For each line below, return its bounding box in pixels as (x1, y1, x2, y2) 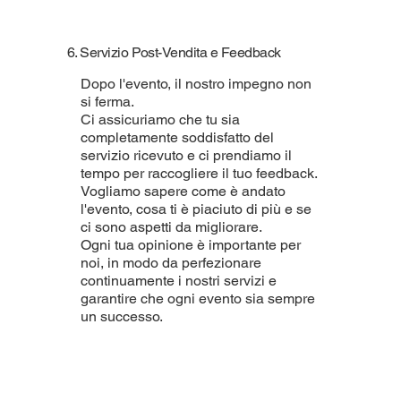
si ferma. (80, 92, 134, 110)
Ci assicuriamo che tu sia (80, 110, 240, 128)
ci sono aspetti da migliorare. (80, 218, 262, 235)
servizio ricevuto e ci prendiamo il (80, 146, 292, 164)
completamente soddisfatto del (80, 128, 274, 146)
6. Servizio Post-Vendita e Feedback (66, 44, 282, 62)
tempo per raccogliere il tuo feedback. (80, 164, 317, 182)
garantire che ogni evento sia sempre (80, 289, 315, 307)
